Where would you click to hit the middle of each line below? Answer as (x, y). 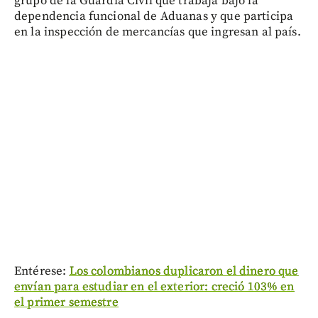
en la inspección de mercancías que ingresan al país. (158, 32)
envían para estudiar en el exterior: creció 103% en (154, 286)
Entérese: (42, 271)
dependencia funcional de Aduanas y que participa (154, 16)
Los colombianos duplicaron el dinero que (184, 271)
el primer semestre (66, 302)
